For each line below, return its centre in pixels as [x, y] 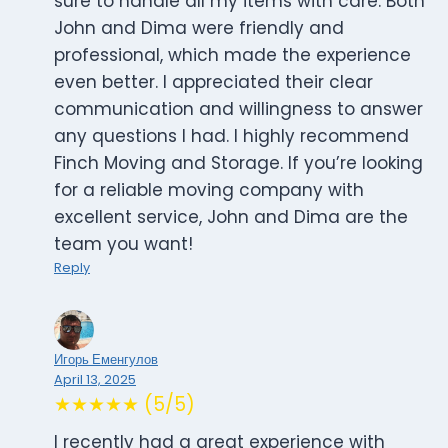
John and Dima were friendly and [199, 28]
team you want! [123, 244]
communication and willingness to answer [238, 109]
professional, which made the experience [232, 55]
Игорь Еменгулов [106, 360]
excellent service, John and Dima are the [231, 217]
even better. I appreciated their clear [213, 82]
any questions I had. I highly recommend [231, 136]
